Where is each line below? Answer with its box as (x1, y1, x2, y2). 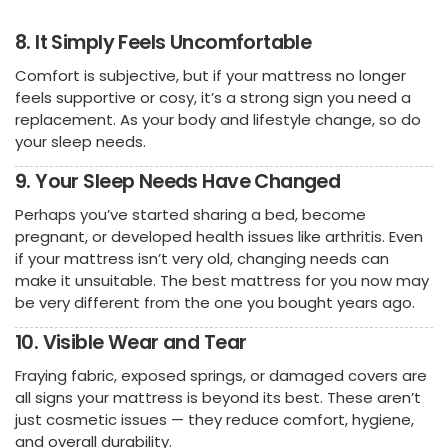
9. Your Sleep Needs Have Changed (15, 168, 341, 196)
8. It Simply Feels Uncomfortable (15, 29, 312, 57)
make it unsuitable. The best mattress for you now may (15, 269, 429, 291)
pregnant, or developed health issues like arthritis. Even (15, 225, 423, 247)
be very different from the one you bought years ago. (15, 291, 415, 313)
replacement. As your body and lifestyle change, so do (15, 109, 421, 131)
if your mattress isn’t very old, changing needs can (15, 247, 389, 269)
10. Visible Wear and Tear (15, 328, 247, 356)
